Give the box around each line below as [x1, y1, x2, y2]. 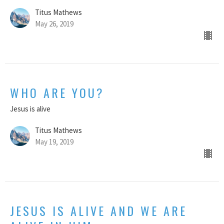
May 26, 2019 [35, 19, 73, 29]
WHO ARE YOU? [10, 83, 104, 102]
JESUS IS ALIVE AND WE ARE [10, 201, 187, 220]
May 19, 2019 [35, 137, 73, 147]
